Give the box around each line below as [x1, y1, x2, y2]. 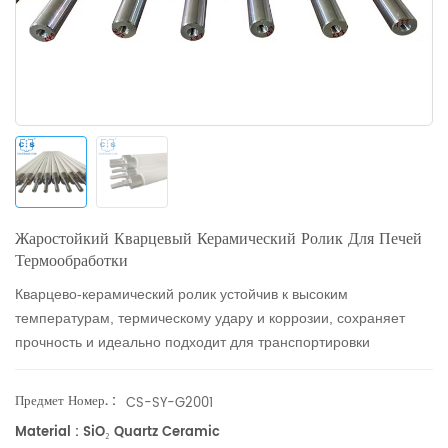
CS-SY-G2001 [126, 393, 213, 415]
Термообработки [15, 248, 128, 274]
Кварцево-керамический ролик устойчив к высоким [15, 286, 348, 302]
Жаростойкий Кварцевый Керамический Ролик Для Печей [15, 226, 422, 252]
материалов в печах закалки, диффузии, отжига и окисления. [15, 358, 419, 374]
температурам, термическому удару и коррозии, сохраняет [15, 310, 405, 326]
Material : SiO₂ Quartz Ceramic [15, 422, 220, 443]
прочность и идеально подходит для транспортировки [15, 334, 370, 350]
